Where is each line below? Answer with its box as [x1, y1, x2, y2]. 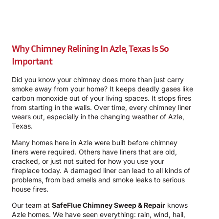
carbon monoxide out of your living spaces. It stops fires [12, 94, 191, 103]
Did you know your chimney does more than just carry [12, 75, 184, 84]
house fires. [12, 184, 48, 193]
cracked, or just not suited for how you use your [12, 156, 164, 165]
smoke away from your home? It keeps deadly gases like [12, 85, 193, 93]
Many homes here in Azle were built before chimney [12, 138, 177, 147]
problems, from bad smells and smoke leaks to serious [12, 175, 185, 184]
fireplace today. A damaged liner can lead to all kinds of [12, 166, 190, 175]
